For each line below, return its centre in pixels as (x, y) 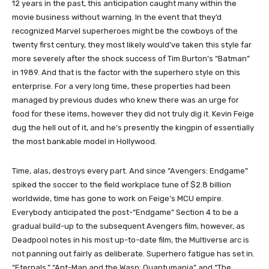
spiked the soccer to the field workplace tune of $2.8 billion (122, 184)
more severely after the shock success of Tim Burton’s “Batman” (131, 58)
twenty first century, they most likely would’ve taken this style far (132, 44)
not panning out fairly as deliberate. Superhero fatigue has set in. (133, 253)
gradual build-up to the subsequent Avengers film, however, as (128, 226)
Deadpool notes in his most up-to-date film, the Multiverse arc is (131, 240)
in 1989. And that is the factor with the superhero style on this (126, 72)
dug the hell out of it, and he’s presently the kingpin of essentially (133, 127)
